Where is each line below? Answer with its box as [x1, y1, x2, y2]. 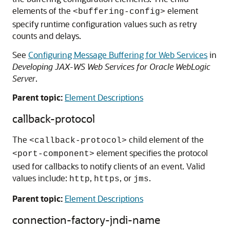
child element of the [127, 134, 204, 145]
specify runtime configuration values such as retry [12, 18, 197, 29]
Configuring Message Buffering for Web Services [28, 49, 207, 60]
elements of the [12, 5, 73, 16]
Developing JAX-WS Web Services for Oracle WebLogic [12, 61, 210, 72]
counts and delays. [12, 30, 81, 41]
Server [12, 73, 35, 84]
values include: [12, 172, 69, 183]
